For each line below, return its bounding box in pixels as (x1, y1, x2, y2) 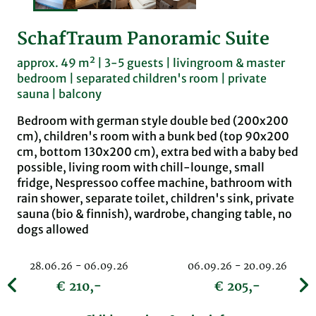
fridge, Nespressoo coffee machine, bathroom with (17, 175, 292, 190)
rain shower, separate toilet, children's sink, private (17, 190, 294, 205)
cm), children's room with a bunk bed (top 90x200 (17, 128, 289, 143)
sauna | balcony (17, 86, 102, 101)
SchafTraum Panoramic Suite (17, 28, 269, 50)
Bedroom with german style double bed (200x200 (17, 113, 288, 128)
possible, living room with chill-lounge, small (17, 159, 265, 174)
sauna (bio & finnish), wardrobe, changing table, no (17, 206, 292, 221)
